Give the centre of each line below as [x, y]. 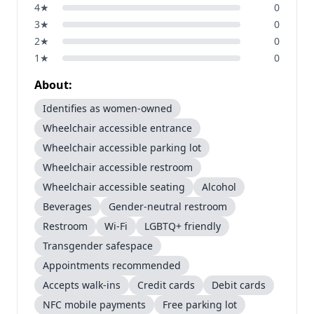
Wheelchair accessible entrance [117, 128]
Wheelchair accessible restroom [118, 167]
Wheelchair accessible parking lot [122, 148]
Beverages [67, 206]
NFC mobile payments [94, 305]
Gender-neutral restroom [168, 206]
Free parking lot [200, 305]
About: [53, 85]
